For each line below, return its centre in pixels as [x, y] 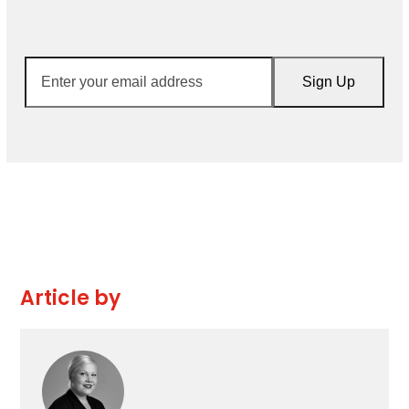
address [53, 131]
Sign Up [328, 81]
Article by [71, 298]
